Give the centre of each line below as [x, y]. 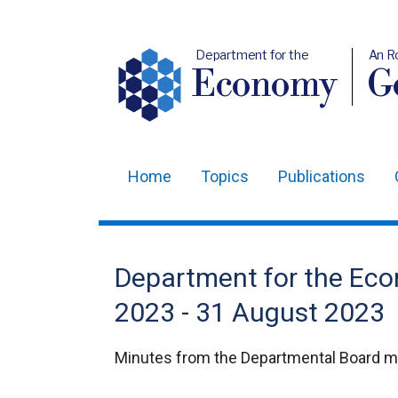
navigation [165, 230]
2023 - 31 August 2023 [250, 312]
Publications [322, 176]
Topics [225, 176]
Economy [265, 86]
